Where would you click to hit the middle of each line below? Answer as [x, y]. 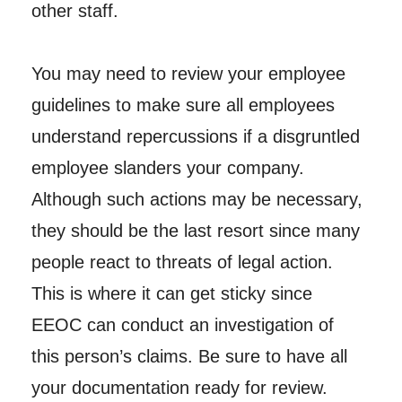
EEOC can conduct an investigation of [182, 324]
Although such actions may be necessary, [197, 199]
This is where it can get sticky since [171, 293]
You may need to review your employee [188, 73]
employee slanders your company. [167, 167]
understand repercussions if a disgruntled [195, 136]
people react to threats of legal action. [182, 262]
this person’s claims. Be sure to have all [189, 356]
